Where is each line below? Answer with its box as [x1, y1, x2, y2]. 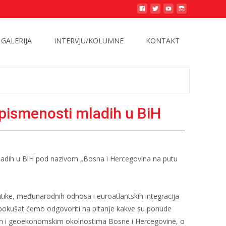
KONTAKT [146, 36, 180, 45]
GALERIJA [1, 36, 32, 45]
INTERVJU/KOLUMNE [54, 36, 124, 45]
